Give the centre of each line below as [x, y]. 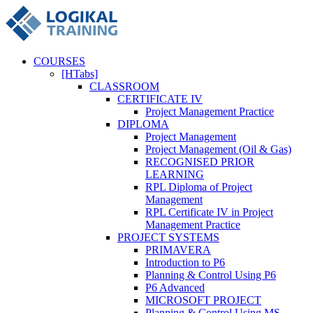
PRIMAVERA [178, 250]
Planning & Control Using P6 [211, 275]
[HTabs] [80, 74]
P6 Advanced [175, 287]
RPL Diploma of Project [199, 187]
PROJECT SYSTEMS [168, 237]
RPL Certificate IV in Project [209, 212]
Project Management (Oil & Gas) [218, 149]
